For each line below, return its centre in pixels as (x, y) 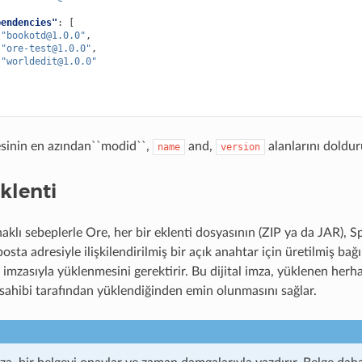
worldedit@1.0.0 (48, 61)
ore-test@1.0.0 (46, 48)
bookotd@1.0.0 (43, 35)
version (240, 147)
